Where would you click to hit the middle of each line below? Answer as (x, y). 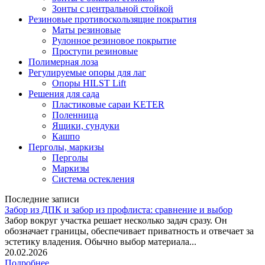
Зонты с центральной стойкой (113, 9)
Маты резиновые (86, 30)
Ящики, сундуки (86, 126)
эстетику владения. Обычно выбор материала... (101, 242)
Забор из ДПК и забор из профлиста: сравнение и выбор (119, 210)
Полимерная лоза (63, 62)
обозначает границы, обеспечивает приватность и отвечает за (129, 231)
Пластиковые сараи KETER (108, 105)
